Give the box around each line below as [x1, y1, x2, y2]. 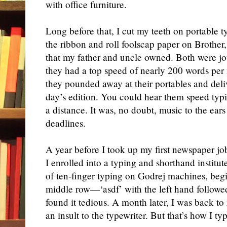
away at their [102, 77, 155, 90]
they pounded [46, 77, 102, 90]
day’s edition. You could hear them [46, 90, 184, 103]
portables [155, 77, 191, 90]
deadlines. [46, 116, 86, 129]
